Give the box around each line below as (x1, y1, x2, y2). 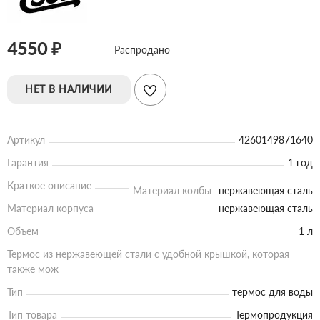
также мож (7, 262, 59, 275)
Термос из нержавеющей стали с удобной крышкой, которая (7, 247, 289, 260)
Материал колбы (133, 184, 211, 196)
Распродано (114, 43, 170, 56)
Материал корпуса (7, 201, 94, 214)
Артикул (7, 133, 45, 146)
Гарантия (7, 156, 49, 169)
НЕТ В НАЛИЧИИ (25, 83, 113, 96)
